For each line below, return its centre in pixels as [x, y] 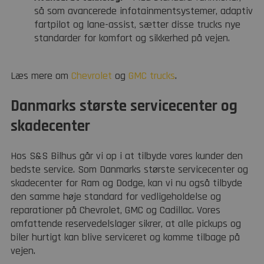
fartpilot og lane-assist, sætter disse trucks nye [137, 25]
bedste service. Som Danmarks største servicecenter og [129, 170]
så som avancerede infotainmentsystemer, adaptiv [143, 11]
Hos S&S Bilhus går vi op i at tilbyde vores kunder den [127, 156]
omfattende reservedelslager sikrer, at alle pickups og [126, 224]
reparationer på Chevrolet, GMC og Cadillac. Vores [115, 210]
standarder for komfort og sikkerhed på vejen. [132, 38]
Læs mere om [41, 76]
